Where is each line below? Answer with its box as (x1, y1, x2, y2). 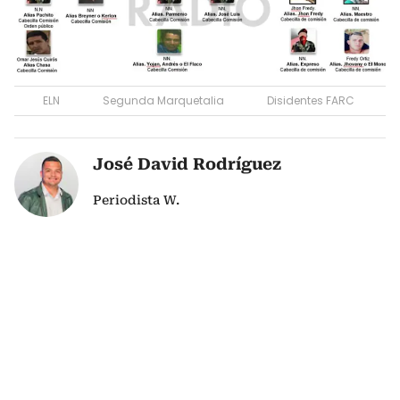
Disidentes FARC (267, 92, 354, 108)
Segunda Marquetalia (103, 92, 224, 108)
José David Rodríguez (93, 154, 282, 173)
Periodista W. (93, 192, 180, 207)
